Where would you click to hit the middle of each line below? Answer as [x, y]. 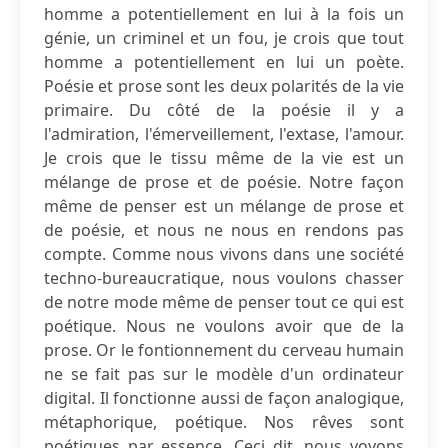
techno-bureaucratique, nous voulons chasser [224, 278]
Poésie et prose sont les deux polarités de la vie [224, 86]
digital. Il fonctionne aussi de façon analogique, [224, 398]
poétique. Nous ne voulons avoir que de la [224, 326]
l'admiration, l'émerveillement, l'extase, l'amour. [224, 134]
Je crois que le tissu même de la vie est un [224, 158]
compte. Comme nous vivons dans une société [224, 254]
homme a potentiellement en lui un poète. [224, 62]
